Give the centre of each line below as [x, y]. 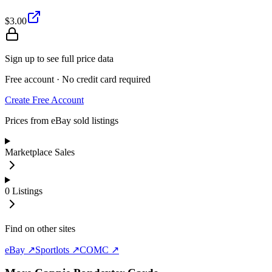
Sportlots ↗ [57, 250]
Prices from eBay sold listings [62, 120]
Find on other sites [40, 228]
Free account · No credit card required [78, 79]
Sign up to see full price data [59, 58]
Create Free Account [44, 100]
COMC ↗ [99, 250]
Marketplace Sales [40, 152]
